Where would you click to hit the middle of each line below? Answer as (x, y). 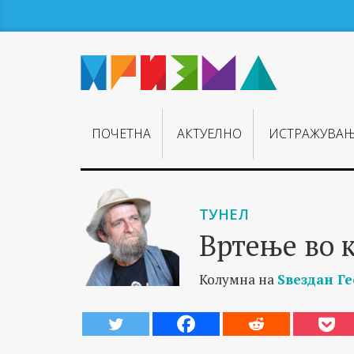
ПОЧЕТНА (122, 134)
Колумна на (238, 279)
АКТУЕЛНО (210, 134)
